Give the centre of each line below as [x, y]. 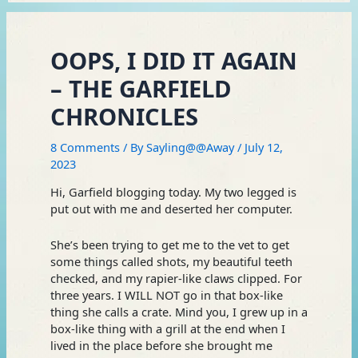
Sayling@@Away [191, 147]
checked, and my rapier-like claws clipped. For [176, 278]
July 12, [263, 147]
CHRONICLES [124, 116]
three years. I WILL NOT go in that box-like [166, 294]
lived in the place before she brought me [161, 345]
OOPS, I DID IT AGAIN [173, 60]
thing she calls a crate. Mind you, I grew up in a [179, 311]
